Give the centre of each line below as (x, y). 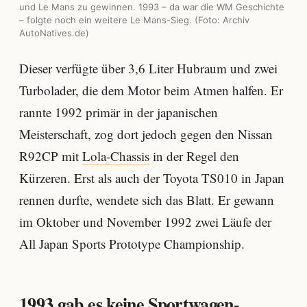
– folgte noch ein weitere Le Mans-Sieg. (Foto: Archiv (134, 20)
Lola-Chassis (116, 156)
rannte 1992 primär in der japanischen (119, 112)
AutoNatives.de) (54, 33)
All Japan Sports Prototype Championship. (132, 243)
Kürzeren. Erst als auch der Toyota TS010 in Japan (152, 177)
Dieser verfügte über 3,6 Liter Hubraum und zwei (148, 68)
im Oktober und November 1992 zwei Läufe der (145, 221)
